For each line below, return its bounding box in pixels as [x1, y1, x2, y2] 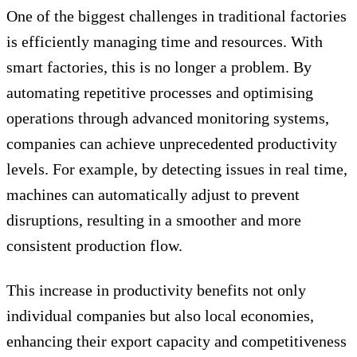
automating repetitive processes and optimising [6, 83, 313, 101]
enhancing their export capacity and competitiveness [6, 331, 347, 350]
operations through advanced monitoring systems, [6, 108, 329, 127]
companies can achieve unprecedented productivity [6, 134, 337, 152]
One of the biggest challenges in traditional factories [6, 6, 347, 25]
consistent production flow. [6, 236, 182, 254]
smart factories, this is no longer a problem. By [6, 57, 312, 76]
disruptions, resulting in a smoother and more [6, 210, 301, 229]
